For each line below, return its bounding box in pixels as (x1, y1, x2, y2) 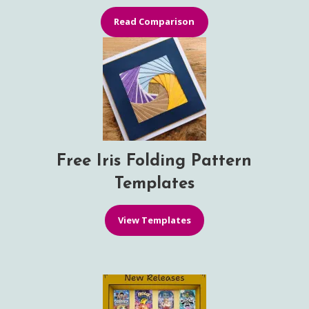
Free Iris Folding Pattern (57, 153, 252, 170)
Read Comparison (114, 15, 195, 28)
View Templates (117, 213, 191, 226)
